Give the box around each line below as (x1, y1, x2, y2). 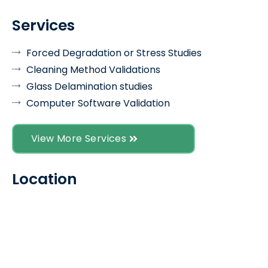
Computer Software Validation (26, 96, 170, 110)
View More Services (31, 131, 127, 145)
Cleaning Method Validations (26, 62, 160, 77)
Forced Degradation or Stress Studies (26, 45, 202, 60)
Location (12, 168, 77, 190)
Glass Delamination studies (26, 79, 153, 93)
